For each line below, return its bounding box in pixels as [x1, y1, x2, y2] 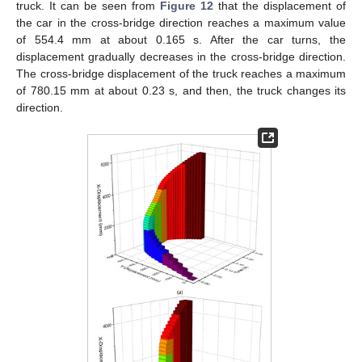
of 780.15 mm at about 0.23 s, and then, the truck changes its [16, 83, 346, 97]
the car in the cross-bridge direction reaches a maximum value [16, 15, 346, 29]
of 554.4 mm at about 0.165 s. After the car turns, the [16, 32, 346, 46]
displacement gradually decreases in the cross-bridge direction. [16, 49, 346, 63]
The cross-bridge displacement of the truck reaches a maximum [16, 66, 346, 80]
